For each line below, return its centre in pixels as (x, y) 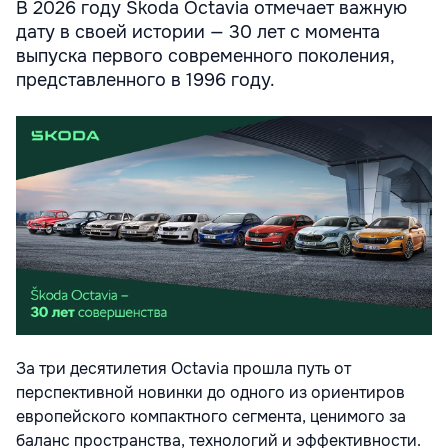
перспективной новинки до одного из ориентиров (210, 392)
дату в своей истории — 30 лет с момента (198, 32)
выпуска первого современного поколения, (205, 56)
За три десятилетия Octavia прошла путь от (183, 368)
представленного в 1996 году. (145, 80)
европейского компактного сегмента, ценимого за (211, 416)
